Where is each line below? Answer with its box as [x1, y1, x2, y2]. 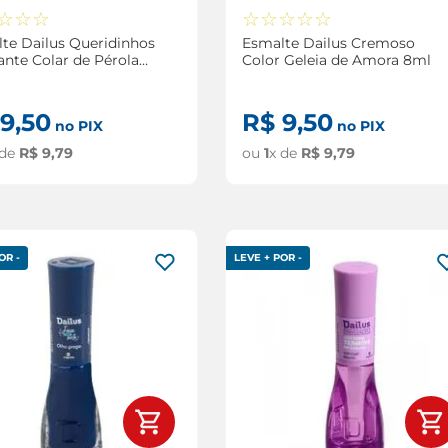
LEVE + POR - [233, 250, 302, 264]
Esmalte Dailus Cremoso [241, 33, 415, 52]
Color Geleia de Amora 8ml [241, 50, 431, 69]
